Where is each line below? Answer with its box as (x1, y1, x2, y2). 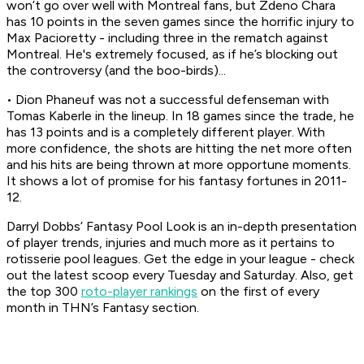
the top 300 (6, 284, 81, 300)
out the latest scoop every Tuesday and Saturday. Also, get (6, 267, 353, 284)
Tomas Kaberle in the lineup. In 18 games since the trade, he (6, 108, 354, 124)
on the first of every (197, 284, 319, 300)
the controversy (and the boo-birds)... (6, 63, 226, 79)
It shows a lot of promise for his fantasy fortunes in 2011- (6, 173, 347, 189)
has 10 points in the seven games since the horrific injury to (6, 14, 354, 30)
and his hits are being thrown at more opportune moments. (6, 157, 351, 173)
